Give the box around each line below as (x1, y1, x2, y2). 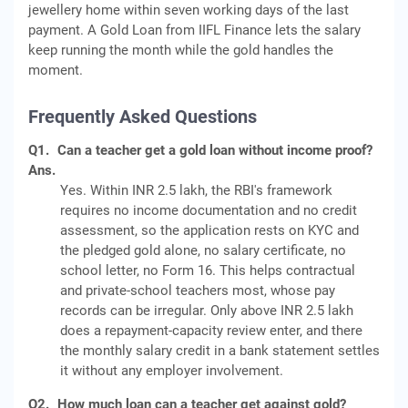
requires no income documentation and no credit (60, 202, 357, 219)
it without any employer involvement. (60, 362, 283, 379)
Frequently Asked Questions (28, 106, 257, 127)
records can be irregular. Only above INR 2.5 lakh (60, 302, 353, 319)
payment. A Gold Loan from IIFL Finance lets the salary (28, 22, 361, 38)
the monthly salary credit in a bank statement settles (60, 342, 380, 359)
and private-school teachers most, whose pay (60, 282, 335, 299)
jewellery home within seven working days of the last (28, 2, 349, 18)
